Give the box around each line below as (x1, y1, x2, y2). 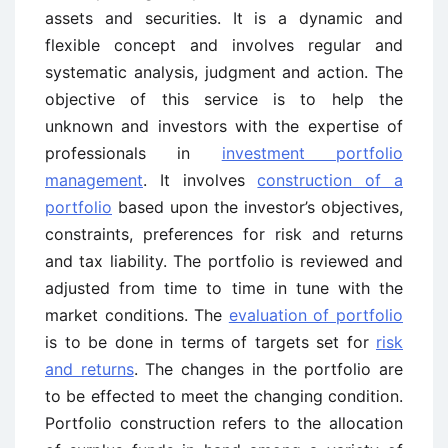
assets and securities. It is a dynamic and (45, 8, 403, 28)
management (45, 170, 143, 190)
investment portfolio (221, 143, 404, 163)
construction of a (257, 170, 404, 190)
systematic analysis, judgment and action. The (45, 62, 403, 82)
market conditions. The (45, 305, 229, 325)
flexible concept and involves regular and (45, 35, 403, 55)
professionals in (45, 143, 222, 163)
